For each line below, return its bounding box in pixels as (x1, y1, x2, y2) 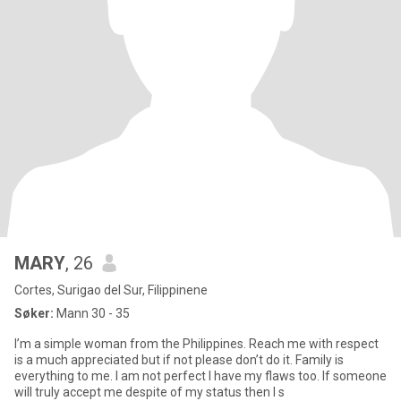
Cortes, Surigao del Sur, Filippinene (14, 283, 208, 297)
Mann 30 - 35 (54, 306, 130, 320)
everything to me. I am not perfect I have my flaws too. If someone (14, 369, 115, 383)
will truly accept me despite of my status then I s (14, 385, 285, 399)
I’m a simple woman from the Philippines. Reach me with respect (14, 337, 379, 351)
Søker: (14, 306, 54, 320)
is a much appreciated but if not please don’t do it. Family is (14, 353, 295, 367)
